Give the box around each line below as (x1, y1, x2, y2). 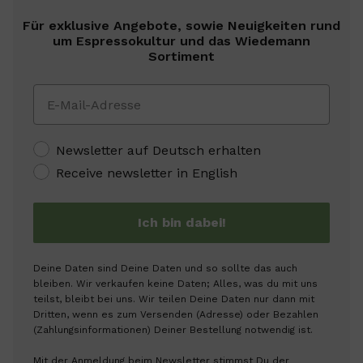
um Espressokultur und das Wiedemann (53, 33, 310, 49)
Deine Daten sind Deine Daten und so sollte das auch (32, 263, 297, 275)
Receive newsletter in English (55, 164, 237, 181)
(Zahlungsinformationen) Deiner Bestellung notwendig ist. (32, 324, 313, 336)
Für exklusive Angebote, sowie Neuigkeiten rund (23, 18, 340, 34)
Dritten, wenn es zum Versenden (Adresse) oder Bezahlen (32, 309, 318, 321)
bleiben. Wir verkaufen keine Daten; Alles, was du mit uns (32, 278, 318, 290)
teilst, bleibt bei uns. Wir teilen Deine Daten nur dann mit (32, 293, 314, 305)
